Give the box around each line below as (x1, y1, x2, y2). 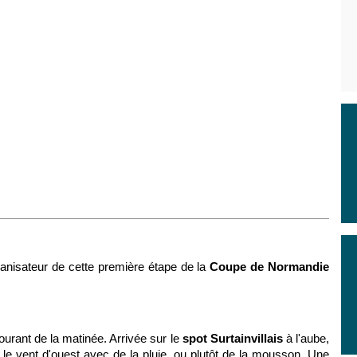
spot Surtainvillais (182, 331, 283, 345)
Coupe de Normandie (210, 260, 329, 273)
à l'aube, (282, 331, 329, 345)
